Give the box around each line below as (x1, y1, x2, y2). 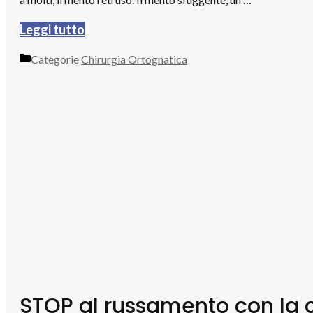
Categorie (31, 52, 81, 66)
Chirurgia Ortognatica (81, 52, 187, 66)
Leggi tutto (20, 21, 85, 37)
